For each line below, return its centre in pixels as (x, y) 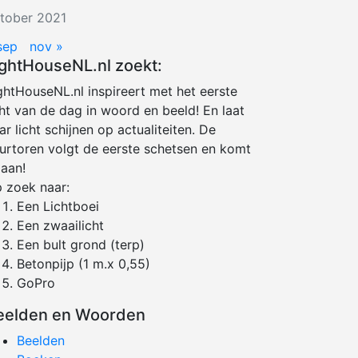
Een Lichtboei (58, 206)
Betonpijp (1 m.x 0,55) (84, 264)
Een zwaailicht (60, 225)
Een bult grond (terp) (81, 245)
